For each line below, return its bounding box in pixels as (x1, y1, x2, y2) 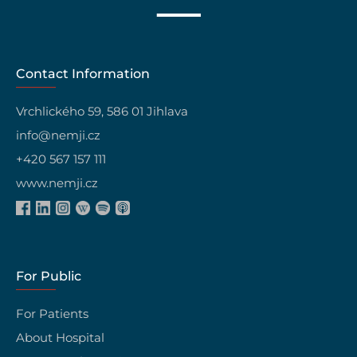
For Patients (16, 306, 89, 322)
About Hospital (16, 330, 105, 346)
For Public (16, 269, 82, 284)
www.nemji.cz (16, 175, 99, 190)
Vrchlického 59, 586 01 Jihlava (16, 103, 189, 119)
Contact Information (16, 65, 151, 81)
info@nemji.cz (16, 127, 101, 143)
